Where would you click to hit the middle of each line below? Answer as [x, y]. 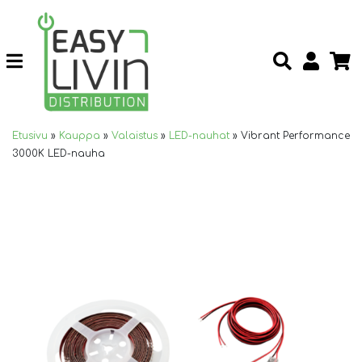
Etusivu [30, 135]
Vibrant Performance [295, 135]
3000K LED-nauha [59, 153]
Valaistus [135, 135]
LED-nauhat [199, 135]
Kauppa [80, 135]
